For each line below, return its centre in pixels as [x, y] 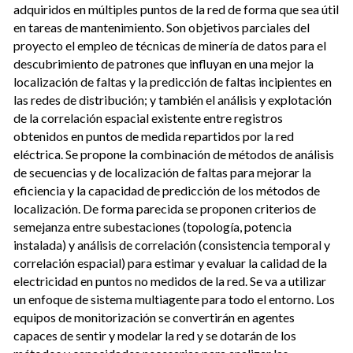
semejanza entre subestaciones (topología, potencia [153, 226]
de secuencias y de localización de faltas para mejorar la [163, 172]
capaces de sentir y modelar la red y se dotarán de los [155, 335]
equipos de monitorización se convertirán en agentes [154, 317]
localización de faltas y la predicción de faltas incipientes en [173, 81]
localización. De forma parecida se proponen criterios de [165, 208]
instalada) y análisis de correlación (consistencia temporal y [172, 244]
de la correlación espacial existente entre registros [149, 117]
